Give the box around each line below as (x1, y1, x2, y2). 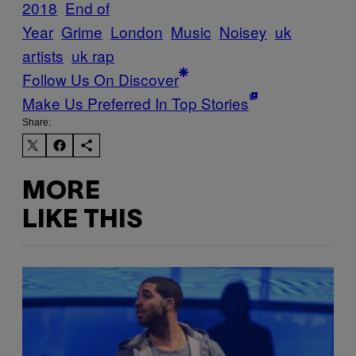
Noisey (219, 20, 267, 42)
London (110, 20, 163, 42)
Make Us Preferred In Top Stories (22, 91, 249, 114)
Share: (22, 116, 51, 128)
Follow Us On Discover (22, 68, 179, 90)
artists (22, 44, 64, 66)
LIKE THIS (22, 209, 142, 233)
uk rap (72, 44, 114, 66)
